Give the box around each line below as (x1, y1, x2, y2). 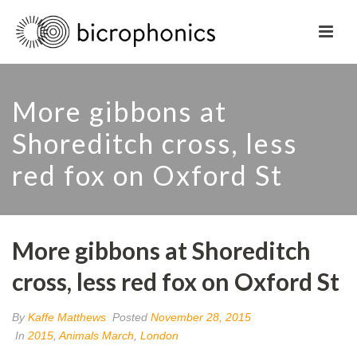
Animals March (59, 329, 134, 342)
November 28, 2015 (151, 311, 251, 324)
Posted (109, 311, 151, 324)
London (140, 329, 178, 342)
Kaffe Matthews (28, 311, 106, 324)
